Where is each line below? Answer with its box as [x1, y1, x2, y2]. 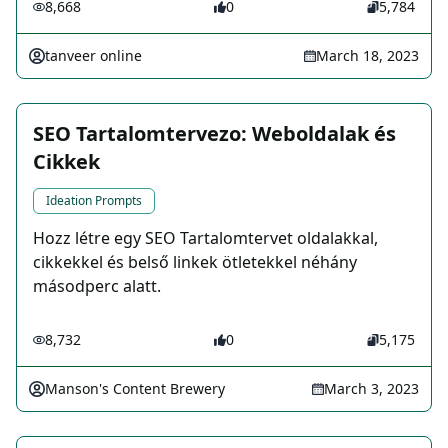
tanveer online [45, 46, 142, 66]
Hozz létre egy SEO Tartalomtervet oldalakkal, [33, 227, 378, 250]
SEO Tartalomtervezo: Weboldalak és [33, 120, 396, 148]
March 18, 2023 [316, 46, 419, 66]
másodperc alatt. [33, 275, 161, 298]
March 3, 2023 [324, 379, 419, 399]
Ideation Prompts [46, 192, 142, 210]
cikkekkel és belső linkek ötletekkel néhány [33, 251, 357, 274]
